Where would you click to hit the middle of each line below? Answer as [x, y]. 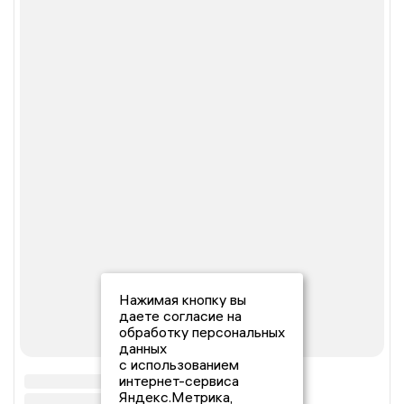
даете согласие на [180, 316]
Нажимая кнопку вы [183, 299]
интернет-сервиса [179, 381]
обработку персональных [202, 332]
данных [143, 348]
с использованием [179, 364]
